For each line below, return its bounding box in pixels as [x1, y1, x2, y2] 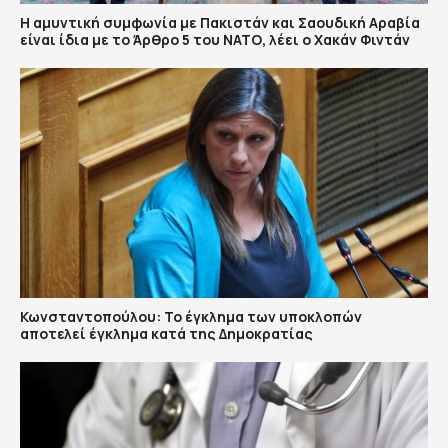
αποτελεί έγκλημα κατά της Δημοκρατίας [20, 323, 313, 343]
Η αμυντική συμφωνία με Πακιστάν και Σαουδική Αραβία [20, 13, 420, 33]
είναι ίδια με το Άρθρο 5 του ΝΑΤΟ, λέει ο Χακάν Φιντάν [20, 30, 410, 50]
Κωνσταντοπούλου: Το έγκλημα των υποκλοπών [20, 306, 362, 326]
